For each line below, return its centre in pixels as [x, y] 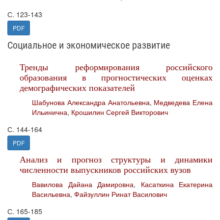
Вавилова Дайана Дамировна [83, 184]
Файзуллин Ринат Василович [121, 194]
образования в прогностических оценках [116, 77]
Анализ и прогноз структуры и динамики [116, 159]
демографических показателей [77, 87]
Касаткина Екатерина [177, 184]
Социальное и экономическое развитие [89, 45]
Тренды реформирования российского [116, 67]
